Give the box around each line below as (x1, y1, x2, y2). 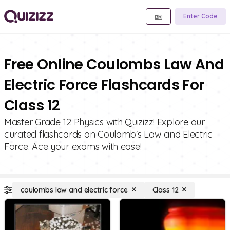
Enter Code (183, 12, 218, 20)
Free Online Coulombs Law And (4, 54, 224, 74)
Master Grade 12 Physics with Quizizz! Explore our (4, 116, 205, 128)
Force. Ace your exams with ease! (4, 141, 142, 152)
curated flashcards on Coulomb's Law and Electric (4, 128, 213, 140)
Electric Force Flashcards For (4, 75, 204, 95)
